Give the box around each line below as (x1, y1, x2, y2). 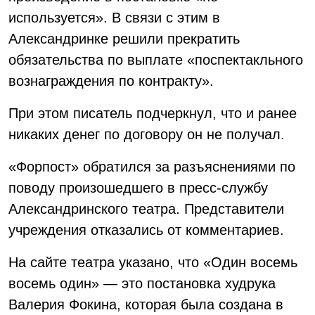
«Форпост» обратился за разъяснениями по (8, 159, 295, 174)
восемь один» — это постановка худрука (8, 276, 276, 291)
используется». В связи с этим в (8, 10, 220, 25)
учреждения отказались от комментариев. (8, 222, 284, 238)
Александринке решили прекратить (8, 31, 240, 46)
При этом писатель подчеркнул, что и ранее (8, 105, 297, 121)
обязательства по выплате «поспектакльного (8, 52, 303, 67)
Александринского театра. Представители (8, 201, 284, 217)
